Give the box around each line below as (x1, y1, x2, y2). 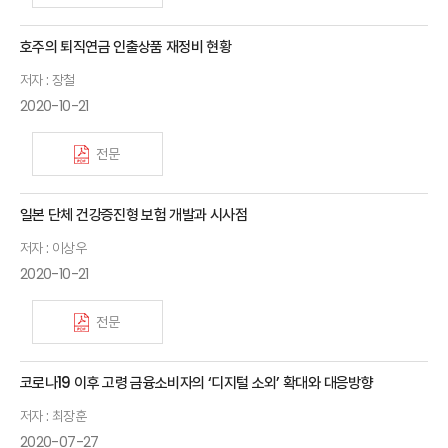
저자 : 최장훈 (20, 406, 86, 427)
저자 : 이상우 (20, 238, 86, 259)
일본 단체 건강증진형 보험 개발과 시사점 (20, 204, 247, 226)
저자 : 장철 (20, 70, 75, 91)
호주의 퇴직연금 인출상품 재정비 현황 (20, 36, 232, 58)
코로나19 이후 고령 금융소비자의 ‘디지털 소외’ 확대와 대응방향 (20, 372, 373, 394)
